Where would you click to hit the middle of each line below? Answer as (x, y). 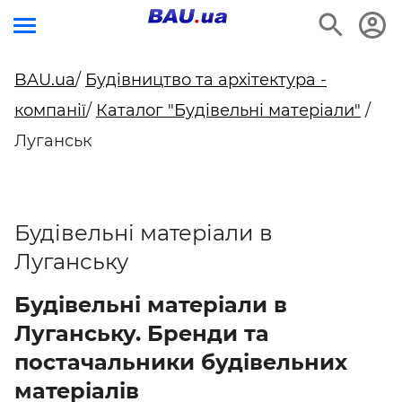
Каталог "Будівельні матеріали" (228, 110)
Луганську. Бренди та (142, 333)
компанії (50, 110)
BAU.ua (45, 80)
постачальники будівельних (181, 362)
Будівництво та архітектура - (206, 80)
